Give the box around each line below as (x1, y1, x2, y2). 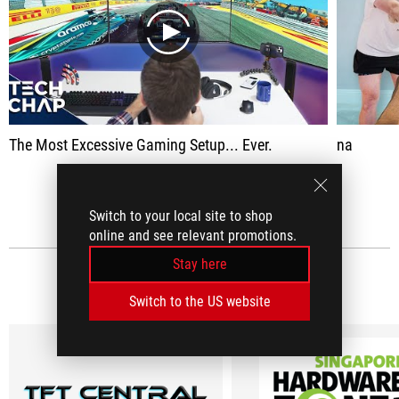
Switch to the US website (128, 293, 271, 310)
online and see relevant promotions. (89, 227, 297, 244)
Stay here (172, 256, 227, 273)
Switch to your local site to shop (89, 208, 273, 224)
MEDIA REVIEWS (128, 274, 259, 299)
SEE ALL (167, 185, 220, 205)
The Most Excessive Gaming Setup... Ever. (9, 135, 273, 155)
